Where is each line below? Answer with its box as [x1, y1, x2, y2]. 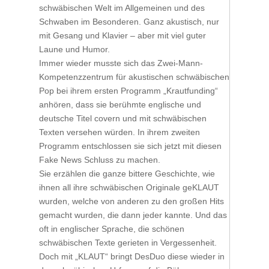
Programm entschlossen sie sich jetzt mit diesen [38, 141, 222, 151]
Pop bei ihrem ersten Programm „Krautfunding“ [38, 86, 218, 95]
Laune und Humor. [38, 44, 110, 54]
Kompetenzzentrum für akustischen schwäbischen [38, 72, 229, 82]
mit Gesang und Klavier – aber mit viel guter [38, 31, 206, 40]
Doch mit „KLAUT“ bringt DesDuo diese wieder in [38, 252, 225, 261]
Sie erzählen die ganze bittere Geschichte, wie [38, 169, 215, 178]
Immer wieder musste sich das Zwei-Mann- [38, 58, 203, 68]
